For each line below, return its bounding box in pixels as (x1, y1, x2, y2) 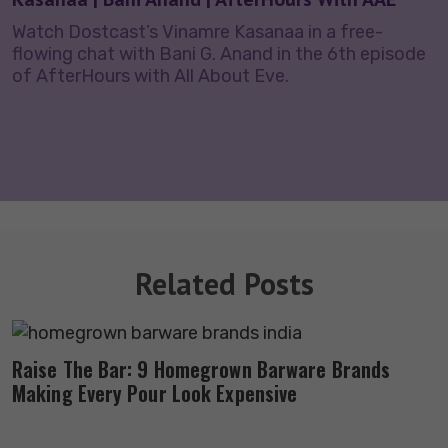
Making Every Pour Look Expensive (12, 377, 298, 408)
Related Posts (134, 263, 314, 303)
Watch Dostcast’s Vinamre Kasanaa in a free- (12, 20, 383, 43)
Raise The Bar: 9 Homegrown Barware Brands (12, 353, 391, 384)
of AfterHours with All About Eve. (12, 64, 289, 87)
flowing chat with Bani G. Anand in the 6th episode (12, 42, 426, 65)
